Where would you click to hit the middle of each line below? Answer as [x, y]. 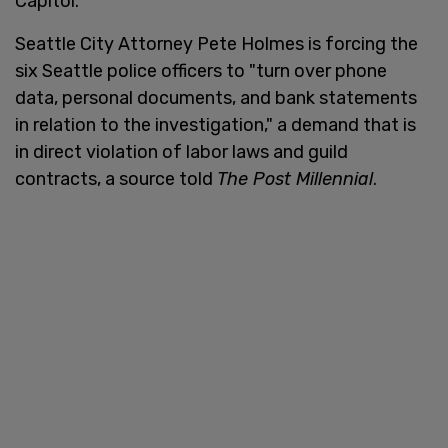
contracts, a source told [116, 178]
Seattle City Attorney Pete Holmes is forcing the [216, 43]
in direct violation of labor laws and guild [181, 151]
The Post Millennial [295, 178]
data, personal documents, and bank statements [216, 97]
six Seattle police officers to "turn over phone [201, 70]
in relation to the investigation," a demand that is [215, 124]
